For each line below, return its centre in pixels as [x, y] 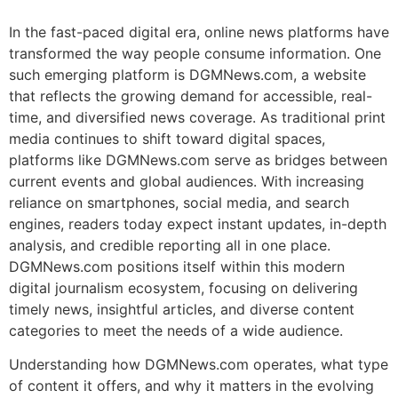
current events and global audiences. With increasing [187, 181]
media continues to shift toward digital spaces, [167, 139]
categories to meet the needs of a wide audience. [176, 330]
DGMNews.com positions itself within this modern [177, 267]
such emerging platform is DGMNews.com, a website [187, 75]
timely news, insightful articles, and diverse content [182, 309]
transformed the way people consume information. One [195, 53]
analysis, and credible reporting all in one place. [170, 245]
